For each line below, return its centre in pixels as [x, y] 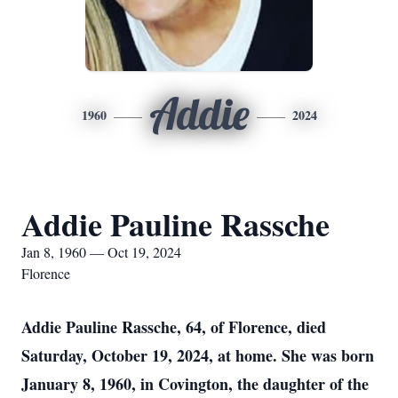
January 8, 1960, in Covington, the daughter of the [195, 384]
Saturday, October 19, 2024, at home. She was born [198, 355]
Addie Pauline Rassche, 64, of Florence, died [174, 327]
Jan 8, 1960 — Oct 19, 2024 [101, 252]
